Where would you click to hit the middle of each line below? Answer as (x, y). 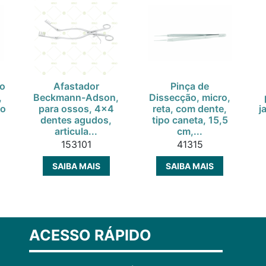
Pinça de (190, 86)
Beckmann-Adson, (76, 98)
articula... (76, 132)
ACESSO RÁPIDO (90, 235)
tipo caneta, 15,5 (190, 120)
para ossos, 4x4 (76, 109)
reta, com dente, (190, 109)
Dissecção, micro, (190, 98)
